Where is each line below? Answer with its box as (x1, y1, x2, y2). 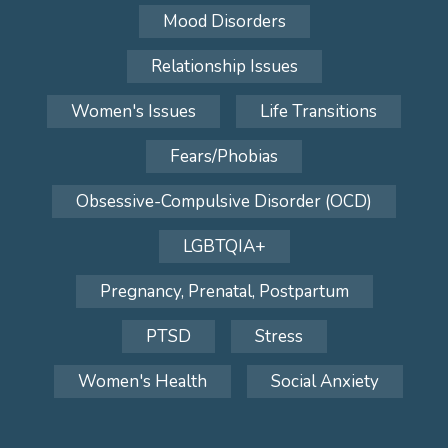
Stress (254, 325, 303, 348)
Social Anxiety (270, 370, 379, 393)
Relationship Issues (150, 55, 298, 78)
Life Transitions (260, 100, 377, 123)
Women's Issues (71, 100, 196, 123)
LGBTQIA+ (182, 235, 266, 258)
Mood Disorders (162, 10, 286, 33)
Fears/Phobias (170, 145, 278, 168)
